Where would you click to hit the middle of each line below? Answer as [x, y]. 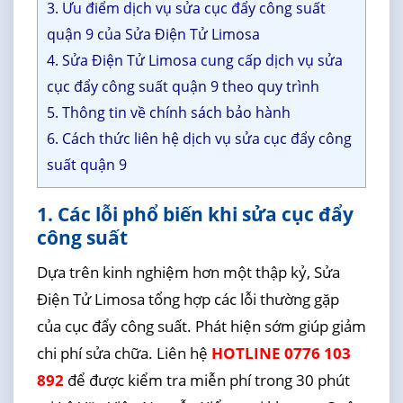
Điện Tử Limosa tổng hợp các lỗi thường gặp [188, 299]
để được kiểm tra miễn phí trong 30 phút [206, 380]
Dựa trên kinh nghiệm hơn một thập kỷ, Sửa [188, 272]
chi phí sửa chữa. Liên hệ [124, 353]
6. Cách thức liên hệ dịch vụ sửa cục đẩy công [199, 139]
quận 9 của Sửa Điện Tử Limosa [153, 35]
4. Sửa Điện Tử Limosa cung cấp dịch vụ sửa [194, 61]
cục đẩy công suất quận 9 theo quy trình [183, 87]
